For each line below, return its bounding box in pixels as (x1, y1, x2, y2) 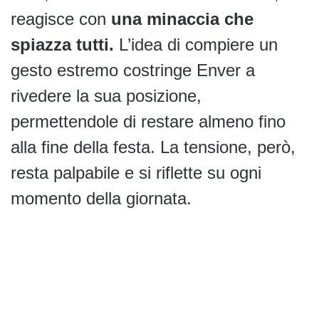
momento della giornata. (11, 189, 192, 209)
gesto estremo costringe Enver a (11, 61, 255, 80)
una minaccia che (106, 9, 253, 29)
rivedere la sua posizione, (11, 86, 202, 106)
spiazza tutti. (11, 35, 114, 55)
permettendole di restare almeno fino (11, 112, 286, 132)
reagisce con (11, 9, 106, 29)
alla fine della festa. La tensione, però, (11, 137, 296, 157)
